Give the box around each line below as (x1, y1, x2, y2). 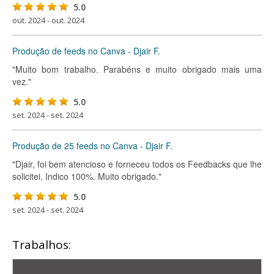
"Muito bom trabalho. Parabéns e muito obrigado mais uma (12, 63, 262, 75)
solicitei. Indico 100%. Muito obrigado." (12, 170, 161, 182)
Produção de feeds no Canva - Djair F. (12, 45, 160, 57)
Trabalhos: (12, 237, 71, 253)
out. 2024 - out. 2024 (12, 15, 84, 26)
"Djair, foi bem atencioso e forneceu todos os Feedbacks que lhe (12, 158, 262, 170)
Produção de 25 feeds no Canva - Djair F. (12, 139, 172, 152)
